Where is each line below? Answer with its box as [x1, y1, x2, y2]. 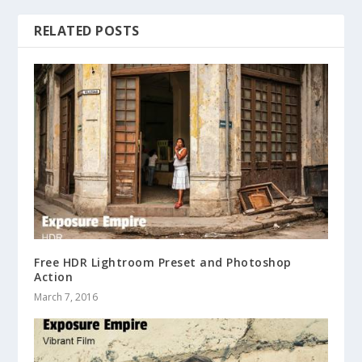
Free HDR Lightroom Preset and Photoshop [34, 255, 292, 271]
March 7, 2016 [34, 290, 99, 305]
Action [34, 269, 74, 285]
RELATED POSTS [34, 21, 140, 40]
